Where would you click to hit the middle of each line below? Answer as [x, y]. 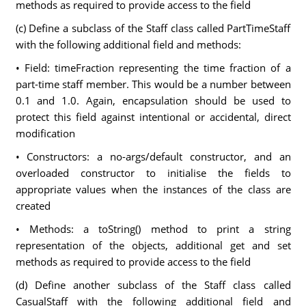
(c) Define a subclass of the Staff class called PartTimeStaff [153, 28]
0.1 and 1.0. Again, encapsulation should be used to [153, 100]
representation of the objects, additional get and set [153, 245]
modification [45, 133]
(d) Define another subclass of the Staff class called [153, 285]
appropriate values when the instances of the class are [153, 189]
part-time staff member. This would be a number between [153, 84]
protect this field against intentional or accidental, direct [153, 117]
